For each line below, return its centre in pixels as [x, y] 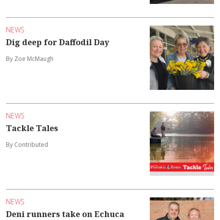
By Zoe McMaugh [30, 59]
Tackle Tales [32, 128]
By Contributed [27, 145]
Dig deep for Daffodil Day [57, 42]
